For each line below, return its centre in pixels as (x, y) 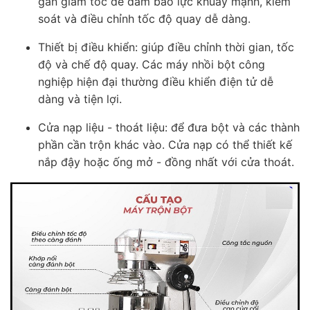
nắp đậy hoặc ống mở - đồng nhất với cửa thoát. (166, 162)
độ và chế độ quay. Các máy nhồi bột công (152, 64)
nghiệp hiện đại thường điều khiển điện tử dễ (156, 82)
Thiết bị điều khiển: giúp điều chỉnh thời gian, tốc (166, 47)
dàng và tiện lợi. (80, 99)
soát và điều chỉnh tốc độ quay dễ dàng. (144, 19)
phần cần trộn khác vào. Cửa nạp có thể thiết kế (165, 145)
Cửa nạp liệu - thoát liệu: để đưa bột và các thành (169, 127)
